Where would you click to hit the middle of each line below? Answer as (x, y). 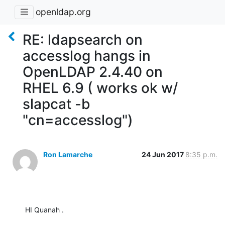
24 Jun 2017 (163, 154)
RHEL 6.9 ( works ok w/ (100, 88)
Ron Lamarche (68, 154)
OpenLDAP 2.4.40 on (93, 72)
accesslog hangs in (87, 55)
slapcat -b (57, 104)
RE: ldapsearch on (83, 39)
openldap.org (63, 12)
